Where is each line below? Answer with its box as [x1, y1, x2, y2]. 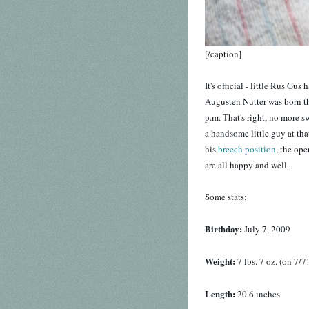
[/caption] [205, 48, 241, 61]
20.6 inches [237, 288, 280, 301]
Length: [205, 287, 237, 301]
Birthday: [205, 222, 244, 236]
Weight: [205, 255, 237, 268]
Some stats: [205, 190, 247, 203]
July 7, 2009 [244, 223, 290, 236]
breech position [218, 143, 276, 156]
